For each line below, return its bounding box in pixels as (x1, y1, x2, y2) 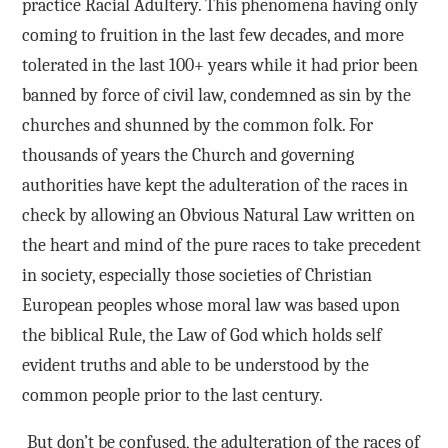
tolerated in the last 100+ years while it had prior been (21, 54, 418, 76)
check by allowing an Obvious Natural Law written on (21, 204, 415, 226)
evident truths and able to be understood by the (21, 354, 369, 376)
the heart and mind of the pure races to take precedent (21, 234, 421, 256)
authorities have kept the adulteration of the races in (21, 174, 408, 196)
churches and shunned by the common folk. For (21, 114, 373, 136)
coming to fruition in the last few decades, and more (21, 24, 404, 46)
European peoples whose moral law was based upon (21, 294, 400, 316)
